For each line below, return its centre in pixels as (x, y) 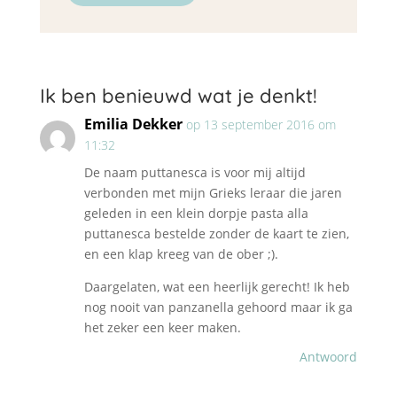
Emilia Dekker (133, 125)
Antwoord (329, 357)
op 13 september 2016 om (261, 125)
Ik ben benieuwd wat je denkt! (178, 96)
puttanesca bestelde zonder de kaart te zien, (216, 234)
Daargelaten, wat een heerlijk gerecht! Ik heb (217, 287)
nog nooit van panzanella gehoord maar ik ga (218, 307)
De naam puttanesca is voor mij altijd (195, 173)
